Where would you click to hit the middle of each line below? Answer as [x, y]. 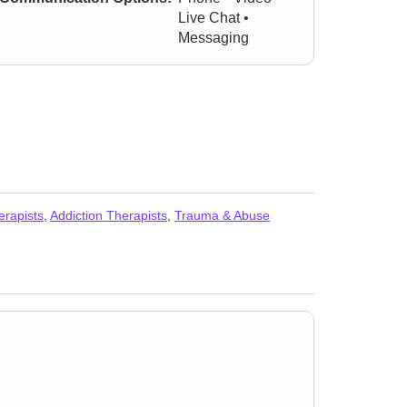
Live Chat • [214, 18]
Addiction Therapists [109, 215]
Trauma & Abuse [222, 215]
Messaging [214, 38]
